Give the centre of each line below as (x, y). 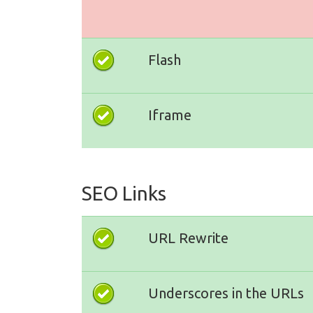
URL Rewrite (188, 238)
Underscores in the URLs (226, 293)
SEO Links (124, 193)
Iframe (170, 115)
